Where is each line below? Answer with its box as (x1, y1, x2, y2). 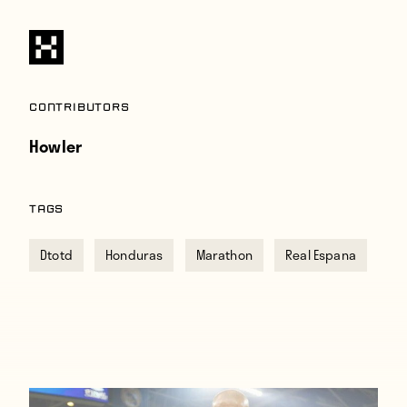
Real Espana (285, 245, 356, 264)
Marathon (195, 245, 253, 264)
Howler (29, 134, 83, 159)
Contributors (29, 103, 130, 114)
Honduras (105, 245, 164, 264)
